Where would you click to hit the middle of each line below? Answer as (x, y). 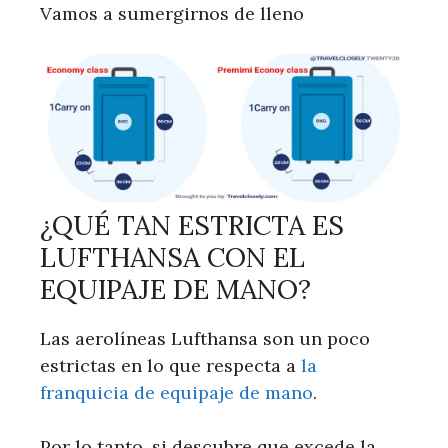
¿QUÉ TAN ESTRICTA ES (192, 224)
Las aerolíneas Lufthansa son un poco (205, 338)
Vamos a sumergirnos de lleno (172, 13)
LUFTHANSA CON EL (172, 256)
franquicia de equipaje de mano (176, 392)
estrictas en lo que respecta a (170, 365)
